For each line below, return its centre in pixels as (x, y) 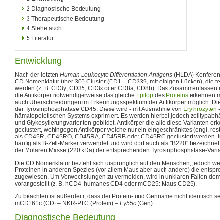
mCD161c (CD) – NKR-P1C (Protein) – (67, 203)
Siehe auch (47, 28)
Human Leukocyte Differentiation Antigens (116, 74)
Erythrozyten (200, 109)
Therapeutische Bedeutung (68, 18)
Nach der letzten (37, 74)
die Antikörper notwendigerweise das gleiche (75, 95)
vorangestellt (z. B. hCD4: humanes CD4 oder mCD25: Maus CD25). (106, 183)
